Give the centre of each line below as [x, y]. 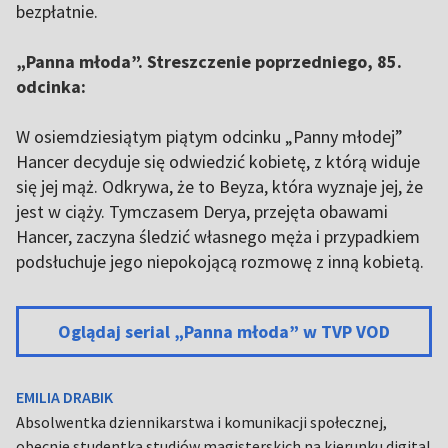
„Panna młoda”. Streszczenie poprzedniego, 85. [209, 61]
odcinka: [51, 86]
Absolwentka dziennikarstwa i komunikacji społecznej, [201, 421]
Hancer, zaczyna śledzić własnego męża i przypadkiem [218, 236]
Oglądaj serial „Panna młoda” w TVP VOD [224, 331]
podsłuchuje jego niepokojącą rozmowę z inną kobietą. [220, 261]
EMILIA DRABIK [64, 396]
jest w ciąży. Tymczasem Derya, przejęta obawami [202, 211]
